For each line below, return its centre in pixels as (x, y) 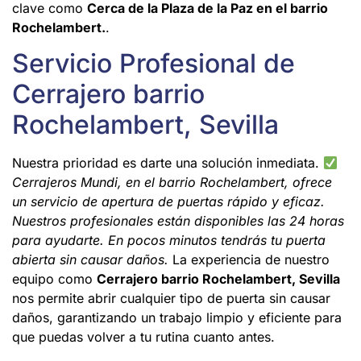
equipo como (54, 279)
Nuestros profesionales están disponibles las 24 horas (178, 221)
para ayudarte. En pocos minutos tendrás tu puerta (169, 241)
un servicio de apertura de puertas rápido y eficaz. (168, 202)
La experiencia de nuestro (249, 260)
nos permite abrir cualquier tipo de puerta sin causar (171, 299)
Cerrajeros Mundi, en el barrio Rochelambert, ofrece (172, 183)
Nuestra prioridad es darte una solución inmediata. (168, 163)
